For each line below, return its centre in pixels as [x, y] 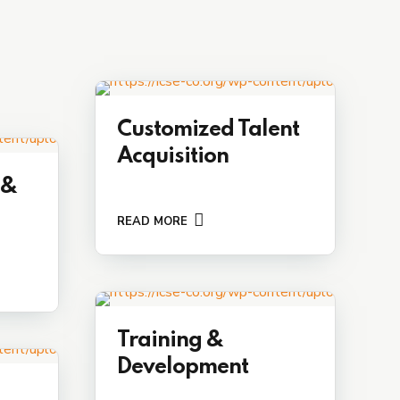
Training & [170, 340]
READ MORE [152, 221]
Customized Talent [208, 130]
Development [183, 367]
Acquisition [173, 157]
